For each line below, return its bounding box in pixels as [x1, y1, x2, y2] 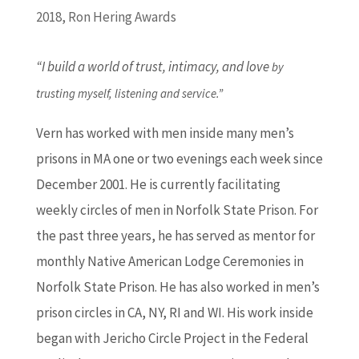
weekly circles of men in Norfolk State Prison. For [35, 201, 318, 220]
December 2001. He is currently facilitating [35, 175, 280, 194]
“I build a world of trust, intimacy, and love [35, 58, 272, 76]
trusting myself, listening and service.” [35, 86, 223, 102]
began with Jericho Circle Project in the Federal [35, 329, 309, 348]
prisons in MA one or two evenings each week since [35, 150, 323, 168]
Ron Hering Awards [67, 8, 176, 26]
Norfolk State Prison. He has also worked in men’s [35, 278, 320, 296]
